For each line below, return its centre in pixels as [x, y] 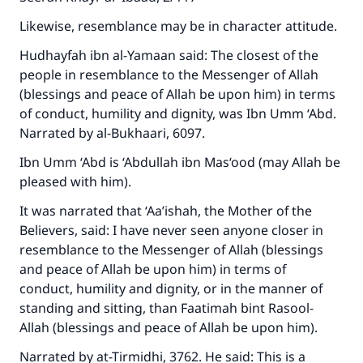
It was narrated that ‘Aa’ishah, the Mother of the [166, 211]
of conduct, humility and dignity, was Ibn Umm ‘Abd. [178, 113]
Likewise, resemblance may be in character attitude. [180, 26]
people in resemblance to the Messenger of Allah [169, 75]
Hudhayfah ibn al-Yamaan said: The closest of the [169, 55]
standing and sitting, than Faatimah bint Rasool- [167, 308]
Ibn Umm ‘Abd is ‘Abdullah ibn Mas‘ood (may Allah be [180, 162]
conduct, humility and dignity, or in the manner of [171, 288]
